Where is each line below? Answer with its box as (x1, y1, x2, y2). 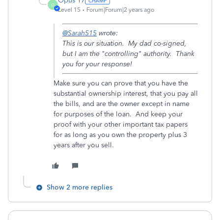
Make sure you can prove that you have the (54, 79, 188, 87)
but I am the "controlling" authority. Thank (62, 50, 194, 58)
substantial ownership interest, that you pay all (54, 89, 198, 98)
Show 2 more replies (47, 183, 112, 192)
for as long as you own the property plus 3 (54, 131, 187, 139)
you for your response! (62, 60, 132, 68)
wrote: (97, 29, 118, 37)
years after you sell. (54, 141, 116, 149)
